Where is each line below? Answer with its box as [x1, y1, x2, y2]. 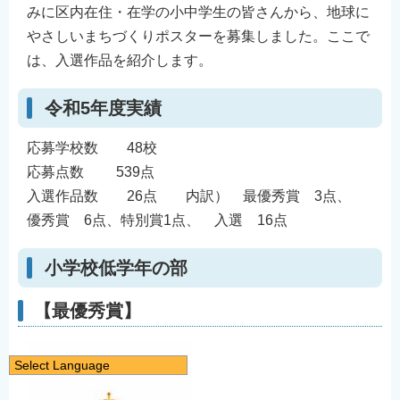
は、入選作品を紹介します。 [27, 53, 212, 69]
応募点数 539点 [27, 164, 154, 180]
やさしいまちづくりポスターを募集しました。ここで [27, 29, 370, 45]
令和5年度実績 [45, 98, 162, 119]
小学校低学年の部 [45, 257, 187, 278]
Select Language [14, 358, 110, 372]
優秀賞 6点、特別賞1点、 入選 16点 [27, 212, 302, 229]
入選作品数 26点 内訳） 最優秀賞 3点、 [27, 188, 365, 204]
